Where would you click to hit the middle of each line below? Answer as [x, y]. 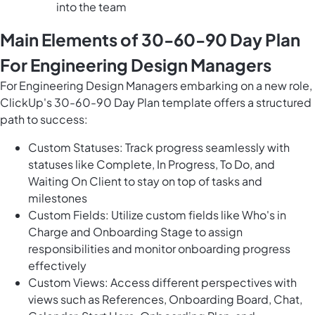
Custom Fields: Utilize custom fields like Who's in [157, 215]
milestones [58, 198]
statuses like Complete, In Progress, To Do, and [152, 165]
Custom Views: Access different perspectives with [162, 283]
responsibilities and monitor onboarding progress [159, 249]
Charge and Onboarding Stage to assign [135, 232]
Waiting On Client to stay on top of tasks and [145, 181]
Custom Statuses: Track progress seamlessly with [159, 148]
